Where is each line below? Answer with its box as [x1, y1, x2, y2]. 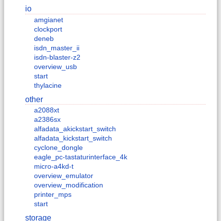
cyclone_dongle [34, 144, 83, 152]
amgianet [34, 15, 63, 24]
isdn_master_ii [34, 43, 79, 52]
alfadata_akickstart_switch [34, 125, 116, 133]
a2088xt [34, 106, 59, 114]
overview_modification [34, 181, 103, 189]
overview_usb [34, 62, 77, 71]
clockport [34, 25, 62, 33]
